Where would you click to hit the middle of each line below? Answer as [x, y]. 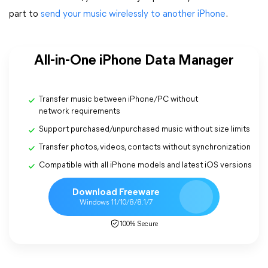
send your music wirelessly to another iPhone [133, 14]
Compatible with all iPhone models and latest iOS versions [145, 165]
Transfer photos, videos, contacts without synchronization [145, 147]
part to [25, 14]
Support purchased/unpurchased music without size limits [144, 130]
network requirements [80, 112]
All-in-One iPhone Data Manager [134, 61]
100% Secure [139, 224]
